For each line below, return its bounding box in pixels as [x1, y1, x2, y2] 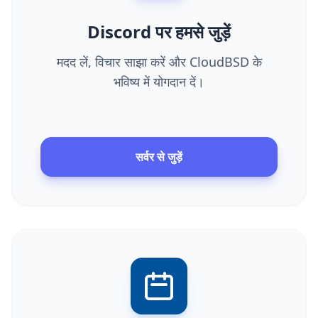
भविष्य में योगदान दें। [114, 72, 204, 90]
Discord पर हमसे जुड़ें [87, 19, 231, 43]
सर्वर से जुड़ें [136, 148, 182, 165]
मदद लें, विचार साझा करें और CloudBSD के [56, 53, 262, 70]
